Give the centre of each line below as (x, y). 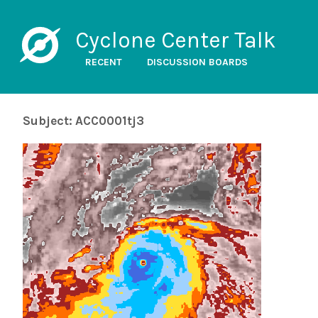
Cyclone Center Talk (175, 40)
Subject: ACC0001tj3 (83, 121)
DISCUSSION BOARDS (197, 62)
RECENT (103, 62)
